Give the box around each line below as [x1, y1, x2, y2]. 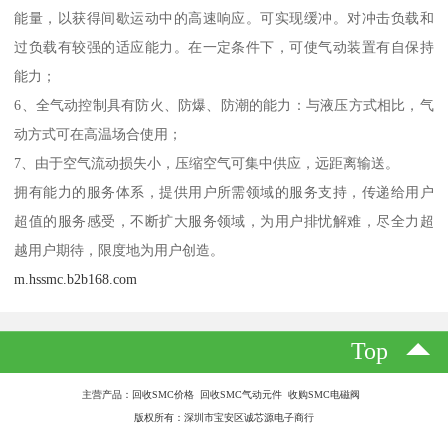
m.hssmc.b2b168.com [14, 271, 138, 288]
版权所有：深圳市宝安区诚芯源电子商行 [134, 411, 314, 423]
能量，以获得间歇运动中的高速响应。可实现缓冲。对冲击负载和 [14, 10, 434, 27]
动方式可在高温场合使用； [14, 126, 183, 143]
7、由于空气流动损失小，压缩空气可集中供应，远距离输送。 [14, 155, 400, 172]
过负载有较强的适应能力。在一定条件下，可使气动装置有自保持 [14, 39, 434, 56]
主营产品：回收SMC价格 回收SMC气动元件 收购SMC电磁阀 [82, 388, 366, 400]
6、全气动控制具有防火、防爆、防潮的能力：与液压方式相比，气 [14, 97, 434, 114]
